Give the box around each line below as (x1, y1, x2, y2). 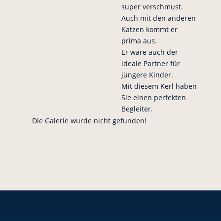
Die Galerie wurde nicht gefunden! (32, 116, 147, 125)
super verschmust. (121, 2, 183, 11)
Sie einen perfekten (121, 93, 186, 102)
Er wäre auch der (121, 47, 178, 57)
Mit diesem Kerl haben (121, 81, 197, 91)
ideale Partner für (121, 59, 180, 68)
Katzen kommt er (121, 25, 178, 34)
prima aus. (121, 36, 157, 45)
